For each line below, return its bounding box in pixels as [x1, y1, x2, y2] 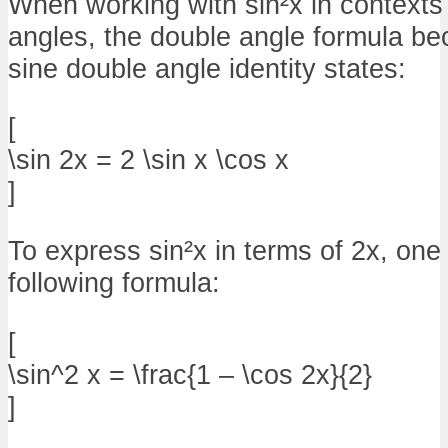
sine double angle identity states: [8, 53, 406, 85]
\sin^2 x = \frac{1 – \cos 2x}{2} [8, 358, 372, 390]
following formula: [8, 267, 220, 299]
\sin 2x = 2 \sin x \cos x [8, 144, 289, 176]
